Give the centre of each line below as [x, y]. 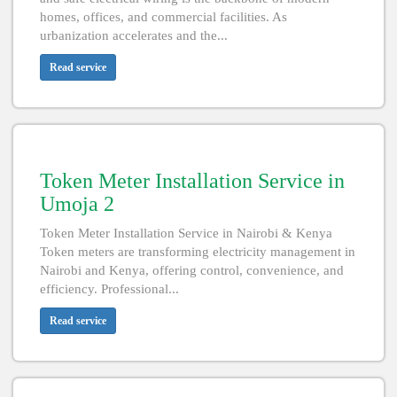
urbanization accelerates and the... [134, 36]
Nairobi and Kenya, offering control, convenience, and [192, 271]
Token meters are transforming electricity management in [198, 252]
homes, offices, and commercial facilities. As [163, 17]
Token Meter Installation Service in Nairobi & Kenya [186, 234]
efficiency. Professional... [109, 289]
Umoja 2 [77, 204]
